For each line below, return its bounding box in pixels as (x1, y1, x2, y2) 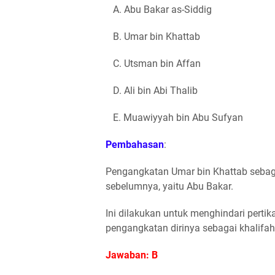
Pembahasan (106, 139, 164, 150)
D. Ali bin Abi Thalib (106, 85, 198, 96)
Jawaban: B (106, 249, 158, 261)
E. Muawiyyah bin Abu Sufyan (106, 112, 243, 123)
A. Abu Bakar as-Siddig (106, 4, 212, 15)
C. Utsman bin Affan (106, 58, 201, 69)
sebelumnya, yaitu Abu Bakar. (106, 180, 233, 192)
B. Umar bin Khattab (106, 31, 200, 42)
